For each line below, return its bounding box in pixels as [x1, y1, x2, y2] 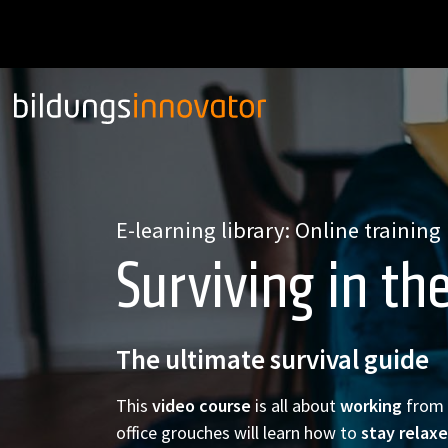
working [339, 394, 406, 417]
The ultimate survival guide [115, 342, 429, 376]
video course [147, 394, 255, 417]
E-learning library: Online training [115, 216, 441, 244]
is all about [254, 394, 340, 417]
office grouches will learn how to [115, 421, 361, 444]
